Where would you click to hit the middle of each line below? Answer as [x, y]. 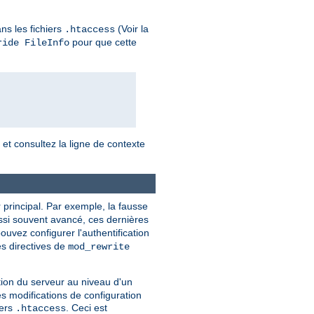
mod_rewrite [99, 247]
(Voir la [132, 29]
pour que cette [103, 42]
